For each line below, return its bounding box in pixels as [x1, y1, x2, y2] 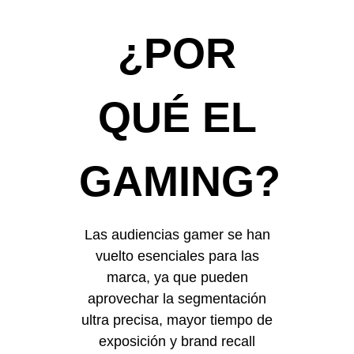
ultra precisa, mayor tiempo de [81, 312, 273, 329]
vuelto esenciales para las [95, 248, 259, 265]
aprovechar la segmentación [88, 291, 266, 307]
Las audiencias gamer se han [84, 227, 270, 243]
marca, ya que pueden [106, 269, 248, 286]
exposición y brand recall [99, 333, 255, 350]
